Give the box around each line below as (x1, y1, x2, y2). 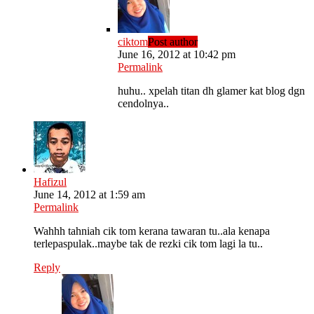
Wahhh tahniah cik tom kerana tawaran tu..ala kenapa (34, 225, 270, 238)
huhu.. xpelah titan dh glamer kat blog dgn (118, 85, 305, 97)
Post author (148, 36, 198, 48)
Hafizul (34, 176, 67, 189)
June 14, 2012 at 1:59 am (34, 189, 145, 201)
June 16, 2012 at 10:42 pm (118, 48, 235, 61)
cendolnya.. (118, 97, 169, 110)
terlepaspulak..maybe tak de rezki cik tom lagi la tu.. (34, 238, 263, 250)
